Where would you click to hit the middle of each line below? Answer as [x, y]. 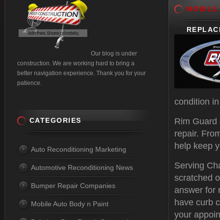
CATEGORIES [55, 120]
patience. [29, 83]
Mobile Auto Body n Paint [70, 204]
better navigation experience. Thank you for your [82, 73]
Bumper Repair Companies [73, 186]
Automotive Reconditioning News [82, 167]
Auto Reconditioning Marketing [79, 149]
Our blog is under [114, 54]
